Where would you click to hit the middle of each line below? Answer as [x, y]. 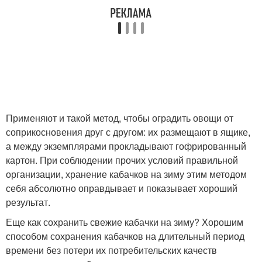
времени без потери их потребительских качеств [111, 250]
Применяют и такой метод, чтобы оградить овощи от [120, 118]
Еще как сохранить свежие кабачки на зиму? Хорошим [125, 222]
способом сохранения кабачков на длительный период [125, 236]
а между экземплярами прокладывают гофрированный [126, 146]
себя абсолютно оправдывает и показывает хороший [122, 188]
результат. [28, 202]
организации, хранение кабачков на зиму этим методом [126, 174]
